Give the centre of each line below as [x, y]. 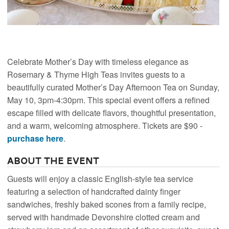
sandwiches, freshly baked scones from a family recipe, [107, 204]
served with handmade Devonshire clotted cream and [104, 217]
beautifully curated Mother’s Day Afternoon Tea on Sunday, [113, 87]
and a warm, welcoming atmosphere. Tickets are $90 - [105, 126]
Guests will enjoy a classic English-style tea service [100, 178]
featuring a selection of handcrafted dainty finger [94, 191]
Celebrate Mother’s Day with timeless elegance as [98, 62]
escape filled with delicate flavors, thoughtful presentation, [112, 113]
